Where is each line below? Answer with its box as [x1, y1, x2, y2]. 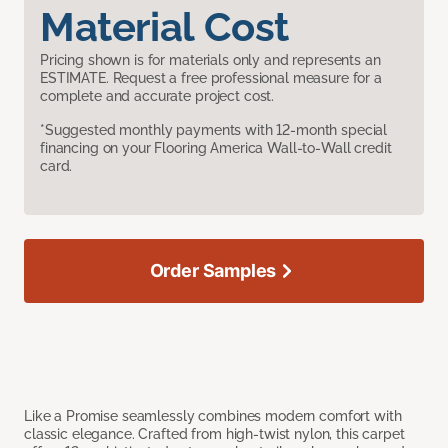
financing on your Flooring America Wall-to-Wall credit [40, 140, 392, 157]
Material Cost [40, 3, 289, 51]
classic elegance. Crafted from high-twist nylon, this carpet [24, 426, 405, 443]
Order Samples [149, 260, 277, 282]
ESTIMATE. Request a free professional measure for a [40, 70, 382, 87]
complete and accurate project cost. [40, 88, 275, 105]
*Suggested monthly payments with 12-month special [40, 122, 388, 139]
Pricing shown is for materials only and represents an [40, 52, 381, 69]
